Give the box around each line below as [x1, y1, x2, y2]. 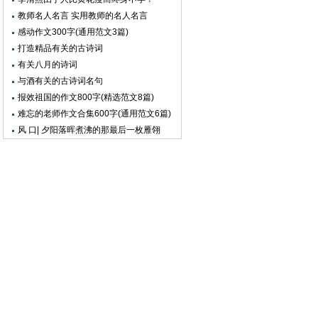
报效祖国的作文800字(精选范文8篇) [18, 92, 154, 102]
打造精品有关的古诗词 [18, 43, 103, 53]
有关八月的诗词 [18, 60, 77, 70]
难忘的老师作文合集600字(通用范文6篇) [18, 109, 171, 119]
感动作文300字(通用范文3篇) [18, 27, 128, 37]
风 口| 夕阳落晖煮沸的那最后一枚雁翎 [18, 125, 160, 135]
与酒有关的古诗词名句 [18, 76, 103, 86]
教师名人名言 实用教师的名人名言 [18, 11, 148, 21]
